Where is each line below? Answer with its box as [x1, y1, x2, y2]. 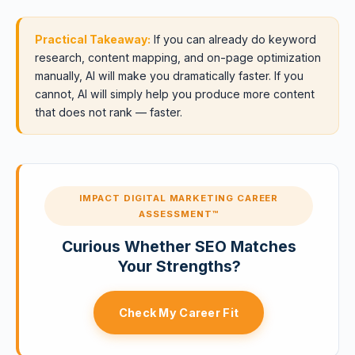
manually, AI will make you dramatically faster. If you [35, 69, 303, 82]
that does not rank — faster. [35, 105, 182, 119]
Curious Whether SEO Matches [61, 237, 296, 256]
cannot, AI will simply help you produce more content [35, 87, 315, 101]
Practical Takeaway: [35, 32, 151, 46]
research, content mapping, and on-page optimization [35, 51, 321, 64]
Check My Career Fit [118, 306, 239, 319]
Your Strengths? [116, 257, 241, 276]
